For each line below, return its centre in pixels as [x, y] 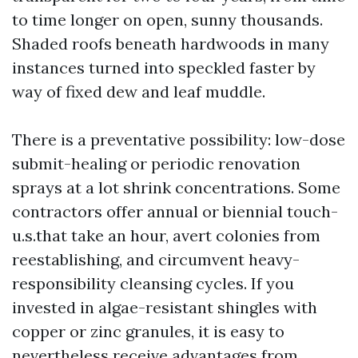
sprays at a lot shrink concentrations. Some [176, 187]
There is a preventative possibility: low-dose [179, 139]
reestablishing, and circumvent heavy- [156, 259]
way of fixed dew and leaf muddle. [139, 91]
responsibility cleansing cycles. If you [153, 283]
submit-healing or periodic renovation [156, 163]
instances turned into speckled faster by [164, 68]
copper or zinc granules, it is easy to [148, 331]
